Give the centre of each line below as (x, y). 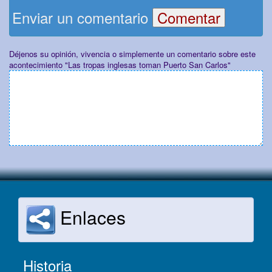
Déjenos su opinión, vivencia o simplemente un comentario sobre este (132, 54)
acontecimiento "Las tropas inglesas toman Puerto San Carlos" (120, 65)
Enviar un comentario (82, 18)
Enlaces (90, 217)
